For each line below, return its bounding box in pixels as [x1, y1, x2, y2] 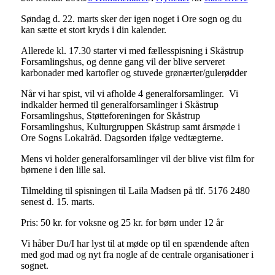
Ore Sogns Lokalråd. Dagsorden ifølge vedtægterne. [20, 132, 223, 143]
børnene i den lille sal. [20, 164, 106, 175]
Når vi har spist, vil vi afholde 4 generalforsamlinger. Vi [20, 88, 238, 99]
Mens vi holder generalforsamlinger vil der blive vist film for [20, 153, 254, 164]
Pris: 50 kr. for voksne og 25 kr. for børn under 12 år [20, 217, 223, 228]
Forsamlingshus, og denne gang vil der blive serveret [20, 56, 225, 67]
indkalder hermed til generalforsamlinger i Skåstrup [20, 99, 219, 110]
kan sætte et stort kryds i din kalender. [20, 24, 166, 35]
